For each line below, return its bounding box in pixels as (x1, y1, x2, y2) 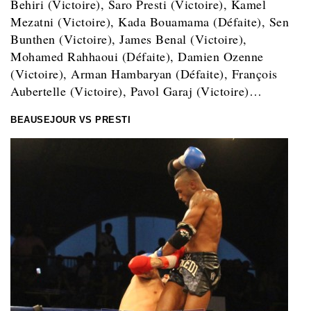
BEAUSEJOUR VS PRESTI (10, 115, 131, 126)
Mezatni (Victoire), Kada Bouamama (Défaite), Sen (10, 13, 289, 31)
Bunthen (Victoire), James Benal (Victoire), (10, 31, 247, 48)
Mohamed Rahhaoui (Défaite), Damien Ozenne (10, 48, 264, 65)
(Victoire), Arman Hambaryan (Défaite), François (10, 65, 278, 83)
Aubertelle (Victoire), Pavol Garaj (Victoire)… (10, 83, 262, 100)
